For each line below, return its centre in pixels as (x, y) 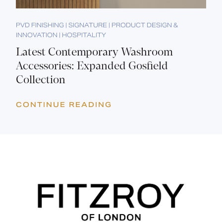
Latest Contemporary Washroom (94, 53)
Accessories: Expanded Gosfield (92, 66)
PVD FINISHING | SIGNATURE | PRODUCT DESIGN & (97, 25)
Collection (41, 80)
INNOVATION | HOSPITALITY (61, 35)
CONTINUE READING (64, 104)
